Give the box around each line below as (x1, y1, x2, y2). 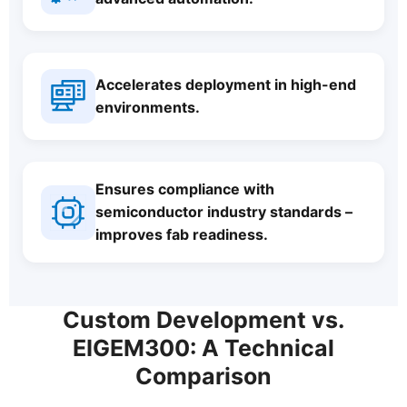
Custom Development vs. (63, 306, 344, 333)
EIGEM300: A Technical (73, 334, 334, 362)
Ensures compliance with (95, 180, 274, 198)
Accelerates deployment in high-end (95, 75, 356, 94)
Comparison (135, 362, 272, 390)
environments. (95, 98, 200, 116)
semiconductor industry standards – (95, 203, 352, 221)
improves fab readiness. (95, 225, 268, 243)
